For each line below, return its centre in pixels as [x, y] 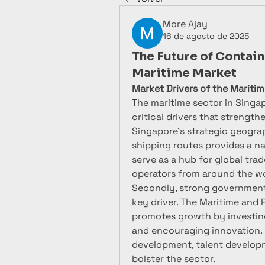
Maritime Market [184, 73]
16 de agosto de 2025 [206, 36]
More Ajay [185, 24]
